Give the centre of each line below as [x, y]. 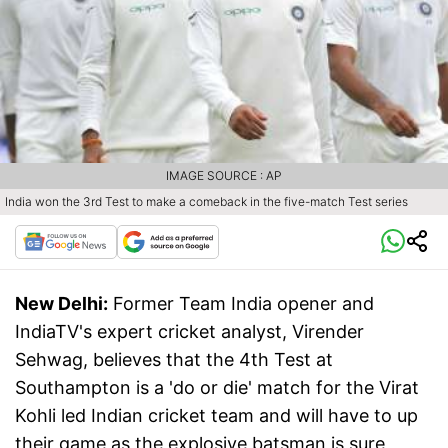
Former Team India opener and [243, 303]
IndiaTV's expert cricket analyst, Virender [189, 331]
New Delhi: [61, 303]
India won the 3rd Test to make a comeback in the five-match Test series [206, 201]
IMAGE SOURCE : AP [224, 175]
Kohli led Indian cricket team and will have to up [216, 415]
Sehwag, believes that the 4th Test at [174, 359]
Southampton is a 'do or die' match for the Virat [217, 387]
